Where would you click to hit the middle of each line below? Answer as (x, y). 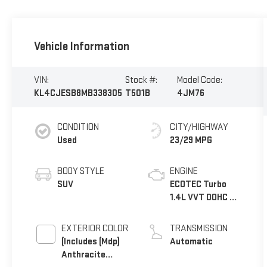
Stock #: (142, 80)
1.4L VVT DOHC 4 (203, 198)
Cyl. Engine (191, 211)
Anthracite (83, 255)
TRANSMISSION (199, 229)
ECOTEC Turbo (198, 185)
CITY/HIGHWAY (199, 128)
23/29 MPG (191, 141)
